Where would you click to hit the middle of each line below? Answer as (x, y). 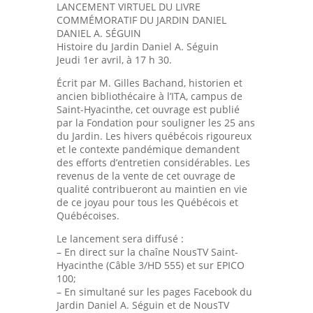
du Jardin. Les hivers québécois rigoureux (154, 136)
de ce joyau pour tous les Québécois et (147, 202)
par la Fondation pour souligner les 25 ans (155, 122)
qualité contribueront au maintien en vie (152, 189)
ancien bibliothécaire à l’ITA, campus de (149, 96)
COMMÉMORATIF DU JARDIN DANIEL (141, 20)
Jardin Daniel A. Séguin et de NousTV (143, 305)
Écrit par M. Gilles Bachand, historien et (149, 82)
